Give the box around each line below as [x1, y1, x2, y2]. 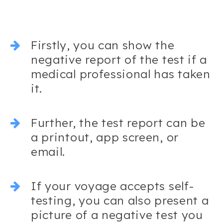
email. [31, 144, 66, 159]
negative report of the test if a [31, 52, 208, 67]
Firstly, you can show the [31, 38, 175, 53]
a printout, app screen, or [31, 130, 179, 145]
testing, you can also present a [31, 193, 209, 208]
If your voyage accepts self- [31, 179, 194, 194]
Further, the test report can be [31, 115, 206, 130]
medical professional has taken [31, 67, 211, 82]
